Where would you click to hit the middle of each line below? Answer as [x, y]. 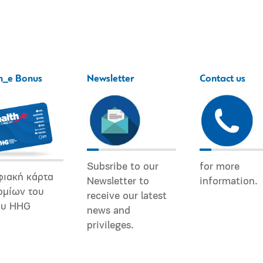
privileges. [110, 225]
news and [109, 211]
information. [229, 181]
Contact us [222, 79]
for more [220, 167]
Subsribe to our [123, 167]
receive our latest [127, 196]
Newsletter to [118, 181]
